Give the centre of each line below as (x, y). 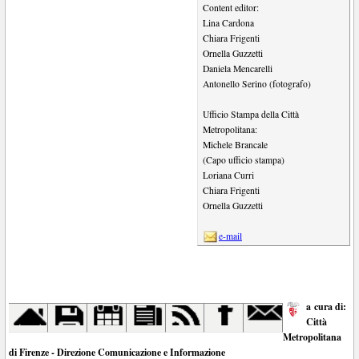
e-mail (230, 236)
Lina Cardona (228, 22)
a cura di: (326, 306)
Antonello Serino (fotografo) (256, 83)
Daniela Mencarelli (237, 68)
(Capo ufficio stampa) (243, 159)
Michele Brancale (235, 144)
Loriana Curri (228, 175)
